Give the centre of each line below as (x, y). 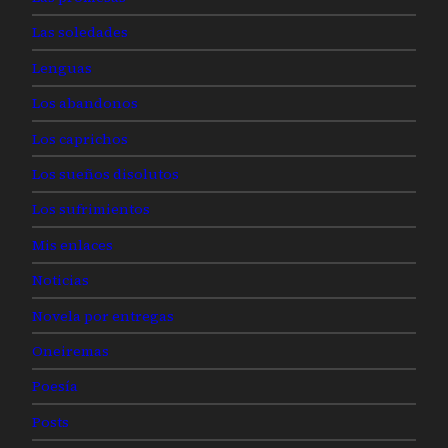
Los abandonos (85, 103)
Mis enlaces (72, 244)
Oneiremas (70, 351)
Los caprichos (80, 138)
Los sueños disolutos (105, 174)
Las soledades (80, 32)
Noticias (60, 280)
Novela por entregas (103, 315)
